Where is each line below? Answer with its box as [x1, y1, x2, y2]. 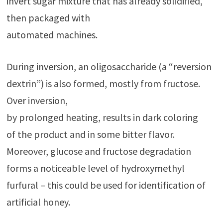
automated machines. [6, 28, 98, 41]
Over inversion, [6, 94, 68, 107]
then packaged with [6, 11, 90, 24]
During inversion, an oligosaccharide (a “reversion [6, 60, 212, 73]
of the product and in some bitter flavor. [6, 127, 175, 140]
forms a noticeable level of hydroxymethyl [6, 161, 185, 174]
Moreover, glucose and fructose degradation [6, 144, 191, 157]
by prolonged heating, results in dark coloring [6, 111, 198, 123]
